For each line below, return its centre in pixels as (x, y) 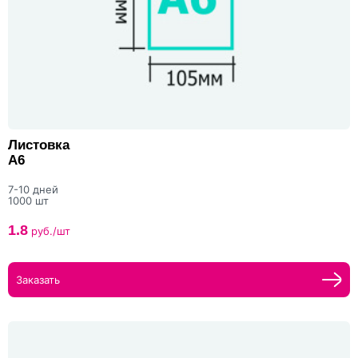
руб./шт (49, 231)
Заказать (38, 280)
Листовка (39, 145)
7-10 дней (33, 190)
